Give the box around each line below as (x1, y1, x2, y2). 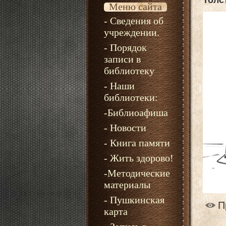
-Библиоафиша (103, 107, 168, 118)
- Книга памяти (103, 137, 170, 148)
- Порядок (103, 42, 147, 53)
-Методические (103, 167, 170, 179)
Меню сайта (109, 1, 162, 12)
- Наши (103, 80, 135, 91)
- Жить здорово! (103, 152, 174, 163)
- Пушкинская (103, 194, 164, 205)
